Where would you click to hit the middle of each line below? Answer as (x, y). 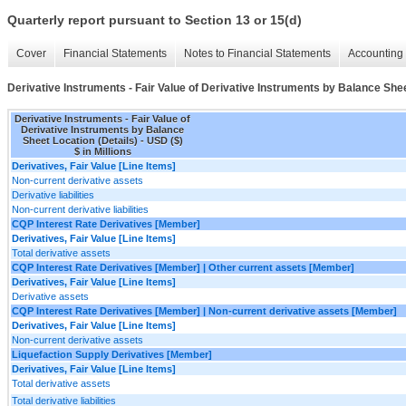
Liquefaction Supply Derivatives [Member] (112, 354)
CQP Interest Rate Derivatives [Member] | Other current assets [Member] (183, 267)
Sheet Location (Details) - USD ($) (102, 140)
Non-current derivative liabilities (80, 209)
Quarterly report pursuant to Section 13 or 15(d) (155, 20)
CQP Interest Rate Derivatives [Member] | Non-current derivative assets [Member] (204, 310)
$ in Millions (102, 151)
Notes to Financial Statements (257, 54)
